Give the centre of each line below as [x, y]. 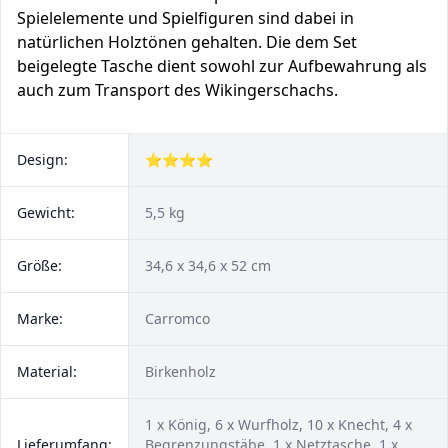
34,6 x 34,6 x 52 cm [208, 265]
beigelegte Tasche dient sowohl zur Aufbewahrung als [222, 66]
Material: [47, 371]
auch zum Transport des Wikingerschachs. [177, 90]
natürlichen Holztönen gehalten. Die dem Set [187, 42]
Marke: [40, 318]
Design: [42, 159]
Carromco [177, 318]
